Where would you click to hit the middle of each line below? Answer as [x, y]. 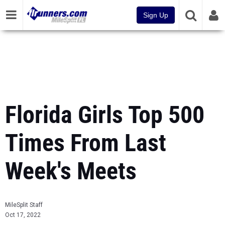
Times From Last [86, 143]
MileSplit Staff [24, 205]
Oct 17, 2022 [23, 215]
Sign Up [156, 15]
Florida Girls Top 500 [105, 115]
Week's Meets [71, 171]
